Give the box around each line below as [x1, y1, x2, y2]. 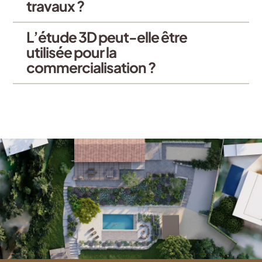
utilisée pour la [26, 43, 117, 61]
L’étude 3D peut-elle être [26, 28, 188, 46]
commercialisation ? [26, 58, 156, 77]
